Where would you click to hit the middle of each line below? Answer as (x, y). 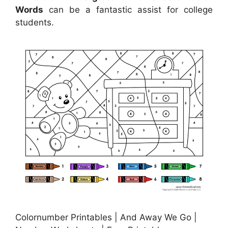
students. (35, 23)
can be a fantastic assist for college (128, 10)
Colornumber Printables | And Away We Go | (106, 218)
